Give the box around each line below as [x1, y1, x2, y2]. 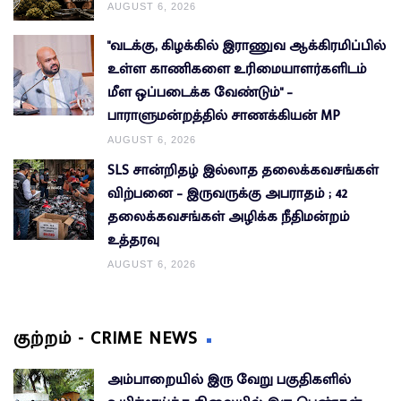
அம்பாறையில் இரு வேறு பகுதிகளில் [107, 367, 351, 392]
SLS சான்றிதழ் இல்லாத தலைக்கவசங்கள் [107, 158, 379, 183]
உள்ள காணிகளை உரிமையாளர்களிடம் [107, 56, 367, 81]
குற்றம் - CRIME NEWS [13, 322, 198, 354]
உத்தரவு [107, 227, 159, 252]
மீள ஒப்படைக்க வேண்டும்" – [107, 80, 293, 105]
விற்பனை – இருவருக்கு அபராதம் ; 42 [107, 181, 347, 206]
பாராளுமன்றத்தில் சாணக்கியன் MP [107, 103, 340, 128]
